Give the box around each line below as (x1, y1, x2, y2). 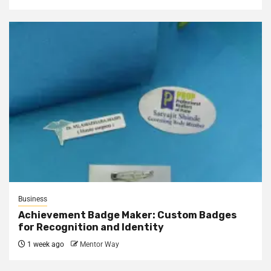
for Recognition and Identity (18, 221, 164, 233)
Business (18, 195, 47, 203)
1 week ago (25, 240, 64, 249)
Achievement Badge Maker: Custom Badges (18, 209, 237, 221)
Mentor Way (80, 240, 119, 249)
